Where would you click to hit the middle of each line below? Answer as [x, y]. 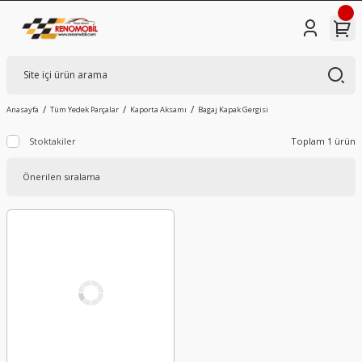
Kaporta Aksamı [158, 109]
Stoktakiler [53, 141]
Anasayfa [23, 109]
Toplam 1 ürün [323, 141]
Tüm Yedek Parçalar [84, 109]
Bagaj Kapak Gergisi [233, 109]
